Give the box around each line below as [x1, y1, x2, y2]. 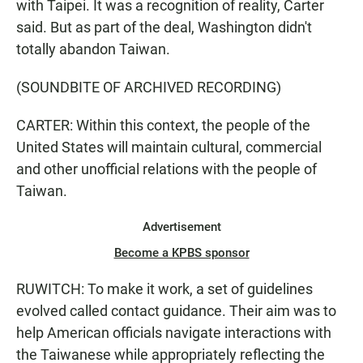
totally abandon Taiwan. [16, 41, 170, 58]
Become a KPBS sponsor [113, 246, 250, 260]
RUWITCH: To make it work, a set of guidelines [16, 280, 313, 297]
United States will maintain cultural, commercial [16, 139, 322, 156]
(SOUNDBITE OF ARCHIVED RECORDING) [16, 79, 281, 96]
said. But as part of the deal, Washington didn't [16, 19, 312, 36]
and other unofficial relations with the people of [16, 160, 317, 177]
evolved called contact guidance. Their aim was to [16, 302, 336, 319]
